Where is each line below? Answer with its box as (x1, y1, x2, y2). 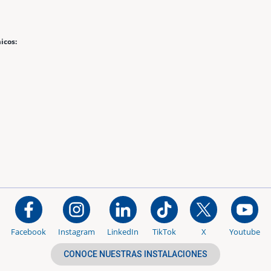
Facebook (11, 226, 46, 237)
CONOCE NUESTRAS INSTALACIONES (64, 249, 207, 259)
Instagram (58, 226, 95, 237)
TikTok (152, 226, 176, 237)
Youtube (229, 226, 260, 237)
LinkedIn (107, 226, 139, 237)
